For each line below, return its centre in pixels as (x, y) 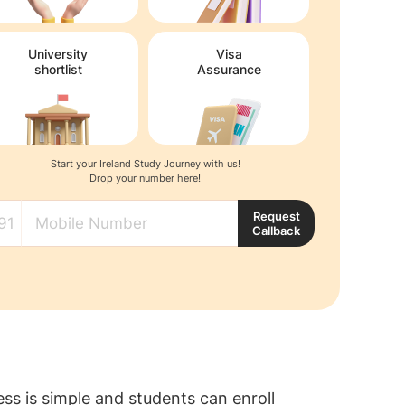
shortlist (58, 69)
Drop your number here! (145, 178)
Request (276, 216)
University (58, 54)
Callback (276, 231)
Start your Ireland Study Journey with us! (145, 164)
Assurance (229, 69)
